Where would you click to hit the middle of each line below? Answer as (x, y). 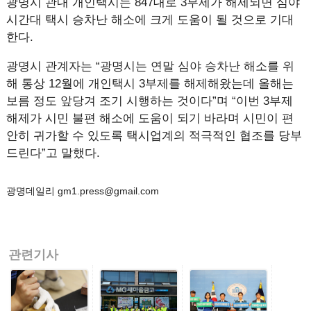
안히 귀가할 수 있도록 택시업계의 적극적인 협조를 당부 (154, 136)
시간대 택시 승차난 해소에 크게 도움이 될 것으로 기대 (150, 20)
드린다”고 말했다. (53, 153)
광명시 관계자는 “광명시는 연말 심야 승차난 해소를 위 (150, 66)
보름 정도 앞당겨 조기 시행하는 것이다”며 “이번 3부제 (149, 101)
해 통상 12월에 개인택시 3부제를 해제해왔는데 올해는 (150, 84)
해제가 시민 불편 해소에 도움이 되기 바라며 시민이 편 (150, 118)
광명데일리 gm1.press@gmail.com (82, 191)
